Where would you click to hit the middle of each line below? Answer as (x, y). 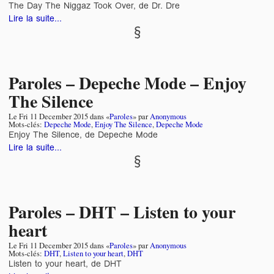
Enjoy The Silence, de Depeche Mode (83, 135)
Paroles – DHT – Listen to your (122, 212)
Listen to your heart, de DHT (65, 263)
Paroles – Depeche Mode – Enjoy (128, 83)
